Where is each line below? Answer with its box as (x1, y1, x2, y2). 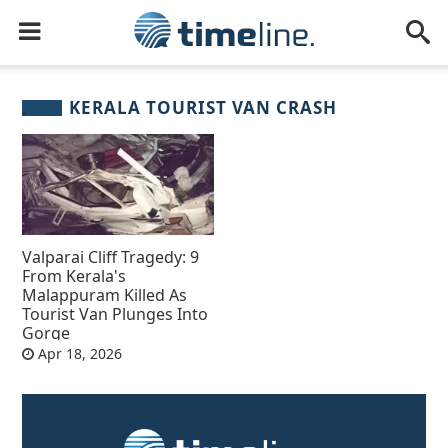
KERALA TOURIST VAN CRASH (69, 96, 338, 119)
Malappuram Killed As (22, 283, 188, 306)
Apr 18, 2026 (34, 343, 123, 363)
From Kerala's (22, 264, 127, 287)
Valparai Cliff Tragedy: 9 (22, 245, 200, 268)
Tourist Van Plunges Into (22, 302, 209, 325)
